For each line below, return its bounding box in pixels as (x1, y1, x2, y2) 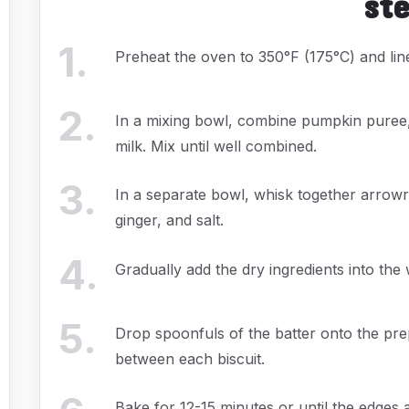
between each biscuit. (115, 349, 266, 368)
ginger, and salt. (115, 211, 225, 230)
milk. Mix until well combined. (115, 136, 318, 155)
